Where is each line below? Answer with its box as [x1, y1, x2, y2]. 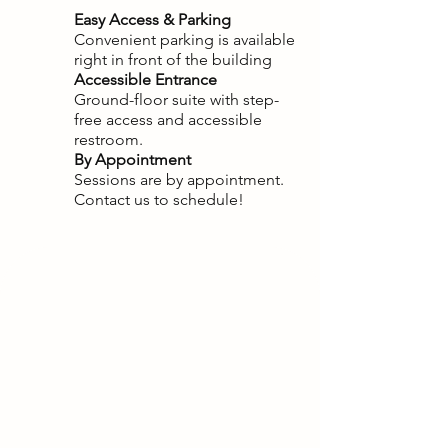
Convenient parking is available [74, 30, 295, 49]
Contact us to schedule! [74, 190, 244, 209]
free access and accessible [74, 110, 262, 129]
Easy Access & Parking [74, 10, 231, 29]
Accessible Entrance [74, 70, 217, 89]
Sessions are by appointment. [74, 170, 284, 189]
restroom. [74, 130, 143, 149]
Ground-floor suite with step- [74, 90, 279, 109]
